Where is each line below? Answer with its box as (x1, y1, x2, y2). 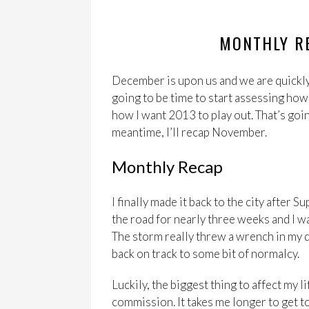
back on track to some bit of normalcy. (112, 246, 299, 261)
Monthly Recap (112, 156, 223, 177)
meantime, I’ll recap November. (112, 124, 267, 139)
